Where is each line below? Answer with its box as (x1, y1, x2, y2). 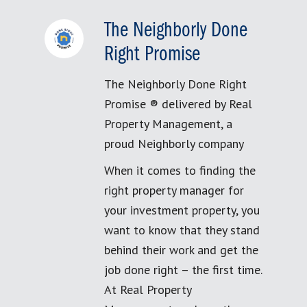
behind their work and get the (104, 242, 258, 258)
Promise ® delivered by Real (104, 96, 252, 112)
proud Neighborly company (104, 136, 244, 151)
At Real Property (104, 282, 191, 297)
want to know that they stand (104, 222, 260, 238)
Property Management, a (104, 116, 232, 132)
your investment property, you (104, 202, 260, 218)
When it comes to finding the (104, 162, 256, 178)
